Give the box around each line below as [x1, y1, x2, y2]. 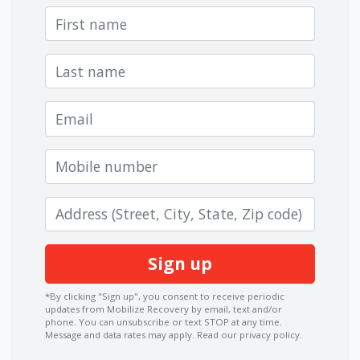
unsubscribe [117, 315, 170, 328]
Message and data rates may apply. [45, 328, 197, 341]
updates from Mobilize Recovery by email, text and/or [45, 302, 282, 315]
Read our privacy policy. [197, 328, 302, 341]
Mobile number [44, 149, 146, 170]
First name [44, 7, 116, 27]
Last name [44, 55, 114, 75]
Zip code [44, 197, 100, 217]
